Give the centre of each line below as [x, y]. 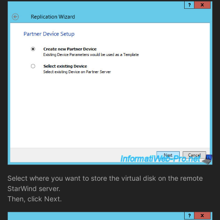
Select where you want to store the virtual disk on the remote [105, 178]
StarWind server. [34, 188]
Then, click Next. [35, 198]
